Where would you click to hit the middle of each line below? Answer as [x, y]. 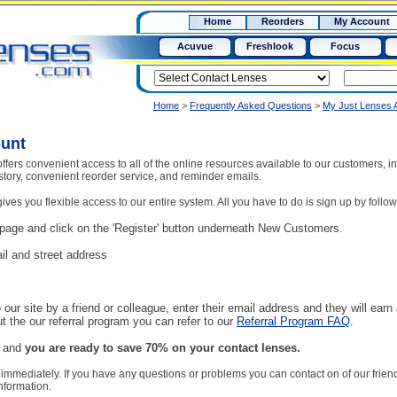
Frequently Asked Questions [251, 105]
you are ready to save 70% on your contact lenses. [161, 348]
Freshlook [270, 46]
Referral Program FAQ [293, 321]
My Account [362, 21]
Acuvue [195, 46]
